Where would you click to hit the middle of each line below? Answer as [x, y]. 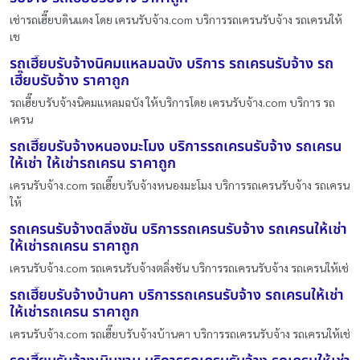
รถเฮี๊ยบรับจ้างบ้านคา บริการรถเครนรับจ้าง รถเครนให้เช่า [177, 296]
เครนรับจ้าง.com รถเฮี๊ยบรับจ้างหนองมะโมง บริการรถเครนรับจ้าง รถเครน [180, 185]
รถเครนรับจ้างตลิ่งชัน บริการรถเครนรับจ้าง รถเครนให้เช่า [178, 230]
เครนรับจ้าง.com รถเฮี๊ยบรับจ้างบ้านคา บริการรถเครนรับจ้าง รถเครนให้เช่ [180, 334]
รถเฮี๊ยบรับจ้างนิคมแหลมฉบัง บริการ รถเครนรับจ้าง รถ [172, 64]
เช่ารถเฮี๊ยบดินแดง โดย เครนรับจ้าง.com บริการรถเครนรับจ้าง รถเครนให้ [176, 20]
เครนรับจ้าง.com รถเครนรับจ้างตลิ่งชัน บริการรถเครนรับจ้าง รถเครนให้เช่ [179, 268]
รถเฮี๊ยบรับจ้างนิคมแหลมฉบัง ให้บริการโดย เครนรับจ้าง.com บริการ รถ [172, 102]
